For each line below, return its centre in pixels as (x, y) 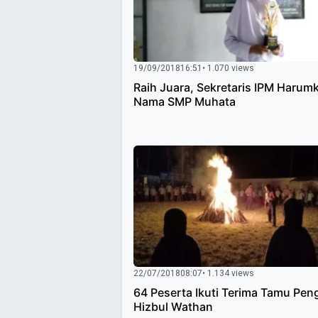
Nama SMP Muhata (185, 101)
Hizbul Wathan (173, 307)
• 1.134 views (228, 274)
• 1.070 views (228, 68)
